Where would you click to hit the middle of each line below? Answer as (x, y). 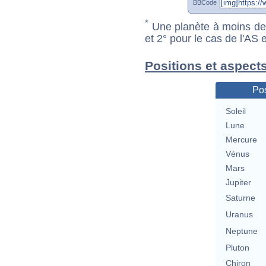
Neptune (241, 231)
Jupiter (238, 183)
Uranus (239, 215)
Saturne (240, 198)
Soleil (235, 111)
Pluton (237, 248)
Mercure (241, 140)
